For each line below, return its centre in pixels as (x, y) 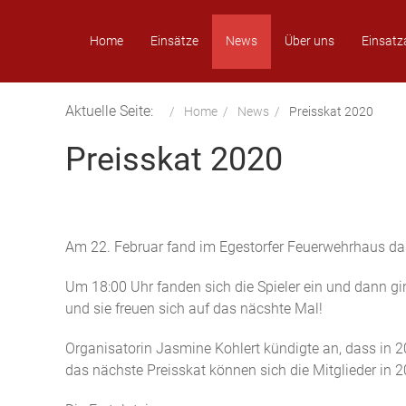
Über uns (309, 41)
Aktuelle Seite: (115, 111)
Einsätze (174, 41)
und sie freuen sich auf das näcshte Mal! (194, 309)
